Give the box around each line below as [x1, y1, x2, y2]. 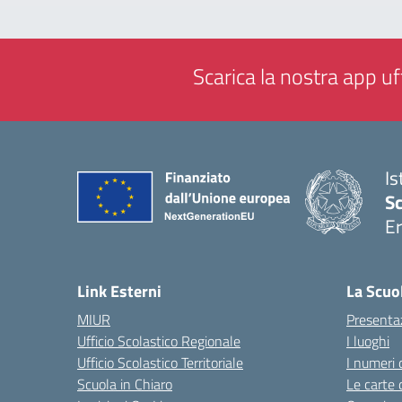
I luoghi [346, 329, 389, 352]
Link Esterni [77, 278, 162, 303]
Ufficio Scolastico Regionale [77, 329, 240, 352]
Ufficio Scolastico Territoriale [77, 351, 243, 373]
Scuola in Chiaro [77, 372, 172, 395]
